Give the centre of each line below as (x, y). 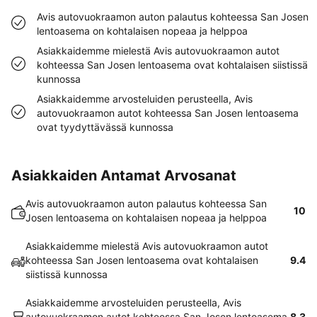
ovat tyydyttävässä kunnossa (105, 127)
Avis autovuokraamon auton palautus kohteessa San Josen (173, 17)
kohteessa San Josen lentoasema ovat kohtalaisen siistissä (172, 65)
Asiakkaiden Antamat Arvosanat (124, 175)
